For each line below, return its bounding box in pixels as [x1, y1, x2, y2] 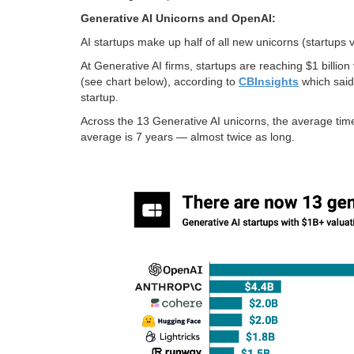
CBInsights [239, 75, 299, 88]
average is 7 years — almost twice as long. [81, 130, 295, 144]
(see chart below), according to [81, 75, 239, 88]
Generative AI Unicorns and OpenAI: [81, 12, 276, 25]
